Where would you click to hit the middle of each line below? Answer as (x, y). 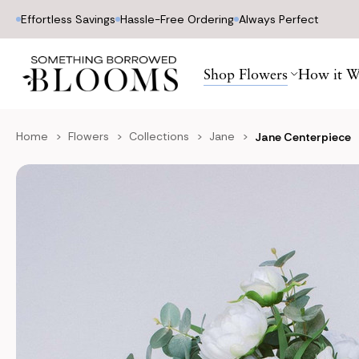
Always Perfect (279, 19)
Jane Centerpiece (303, 137)
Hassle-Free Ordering (177, 19)
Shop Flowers (246, 74)
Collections (159, 136)
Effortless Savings (68, 19)
